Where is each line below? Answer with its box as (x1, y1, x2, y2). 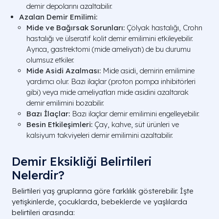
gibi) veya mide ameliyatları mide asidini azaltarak (26, 88, 189, 97)
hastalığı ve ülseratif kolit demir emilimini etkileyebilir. (26, 34, 193, 44)
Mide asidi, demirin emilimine (101, 66, 195, 76)
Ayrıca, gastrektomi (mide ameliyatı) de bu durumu (26, 44, 191, 54)
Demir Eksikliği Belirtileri (12, 154, 152, 169)
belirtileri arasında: (12, 208, 75, 218)
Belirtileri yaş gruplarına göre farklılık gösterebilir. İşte (12, 186, 194, 196)
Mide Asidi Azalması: (26, 66, 101, 76)
